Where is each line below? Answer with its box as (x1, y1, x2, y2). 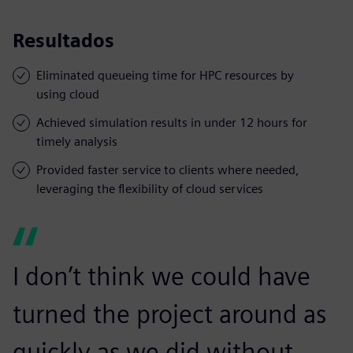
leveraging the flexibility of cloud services (36, 180, 263, 196)
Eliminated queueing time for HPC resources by (36, 67, 294, 83)
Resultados (13, 28, 114, 52)
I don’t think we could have (13, 260, 310, 292)
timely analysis (36, 133, 117, 149)
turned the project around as (13, 298, 326, 329)
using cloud (36, 86, 99, 102)
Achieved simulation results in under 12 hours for (36, 114, 307, 130)
